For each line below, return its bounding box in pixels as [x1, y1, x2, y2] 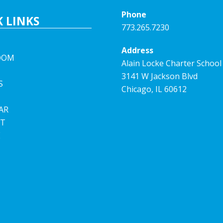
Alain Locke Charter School [121, 57, 222, 69]
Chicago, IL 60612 [121, 83, 187, 95]
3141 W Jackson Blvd [121, 70, 198, 82]
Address [121, 44, 153, 56]
